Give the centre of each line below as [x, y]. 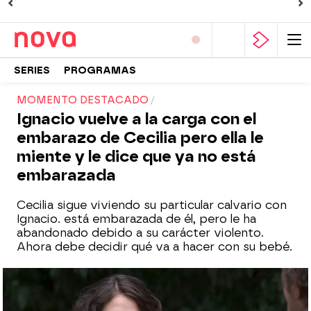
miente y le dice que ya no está [136, 157]
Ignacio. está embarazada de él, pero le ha [136, 219]
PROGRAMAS [100, 70]
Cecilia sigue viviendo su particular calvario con [152, 205]
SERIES [32, 70]
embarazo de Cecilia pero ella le [140, 138]
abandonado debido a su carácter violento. [140, 233]
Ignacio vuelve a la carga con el [136, 119]
